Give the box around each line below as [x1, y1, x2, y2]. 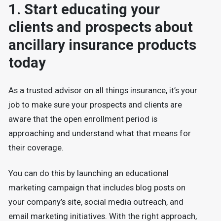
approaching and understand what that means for [8, 128, 191, 138]
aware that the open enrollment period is [8, 114, 157, 124]
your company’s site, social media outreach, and [8, 197, 184, 207]
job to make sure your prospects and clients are [8, 100, 182, 110]
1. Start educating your [8, 1, 160, 18]
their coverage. [8, 143, 64, 152]
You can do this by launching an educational [8, 169, 169, 179]
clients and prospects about [8, 19, 193, 36]
